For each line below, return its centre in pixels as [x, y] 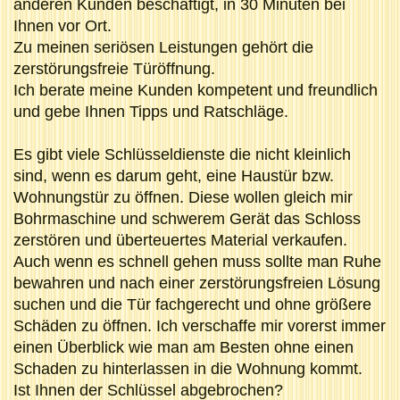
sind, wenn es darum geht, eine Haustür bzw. [174, 175]
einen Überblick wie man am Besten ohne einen [183, 347]
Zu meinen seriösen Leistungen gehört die [163, 47]
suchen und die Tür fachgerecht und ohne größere [192, 304]
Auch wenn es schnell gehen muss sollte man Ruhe [197, 261]
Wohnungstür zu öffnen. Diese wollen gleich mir [183, 197]
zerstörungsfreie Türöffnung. [114, 68]
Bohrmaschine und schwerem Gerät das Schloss [187, 218]
